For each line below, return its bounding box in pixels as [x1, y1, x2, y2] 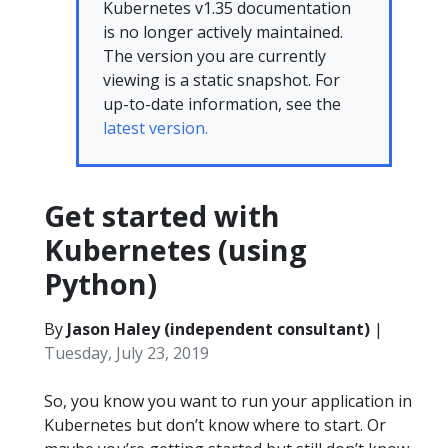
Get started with [44, 196, 280, 235]
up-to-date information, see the [103, 93, 341, 115]
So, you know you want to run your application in [44, 390, 412, 412]
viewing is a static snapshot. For [103, 69, 340, 91]
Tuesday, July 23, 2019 [44, 342, 209, 364]
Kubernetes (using [44, 230, 307, 269]
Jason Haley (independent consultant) [67, 318, 370, 340]
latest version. [103, 117, 208, 139]
